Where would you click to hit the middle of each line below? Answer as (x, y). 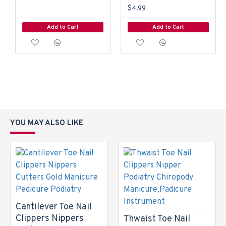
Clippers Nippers (50, 219)
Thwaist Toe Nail (157, 219)
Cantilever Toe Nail (54, 207)
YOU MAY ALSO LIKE (47, 123)
